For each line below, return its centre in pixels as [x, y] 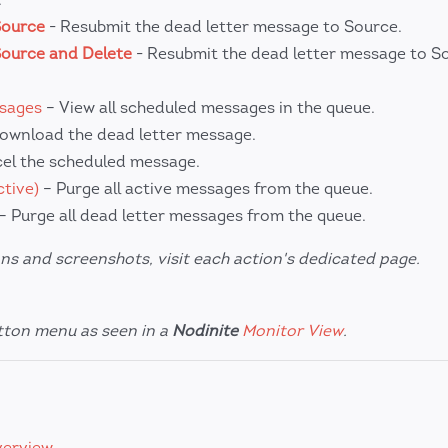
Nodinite [205, 330]
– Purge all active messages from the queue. [206, 188]
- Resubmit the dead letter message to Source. [223, 26]
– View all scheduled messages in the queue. [208, 107]
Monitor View [292, 330]
